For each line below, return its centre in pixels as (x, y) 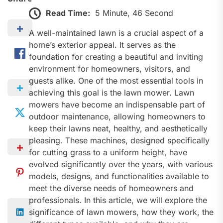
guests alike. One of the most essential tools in (116, 81)
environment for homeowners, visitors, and (109, 69)
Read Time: (68, 13)
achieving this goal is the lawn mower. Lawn (111, 93)
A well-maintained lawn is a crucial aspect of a (116, 33)
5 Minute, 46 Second (134, 13)
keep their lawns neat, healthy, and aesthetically (118, 129)
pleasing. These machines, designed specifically (119, 141)
